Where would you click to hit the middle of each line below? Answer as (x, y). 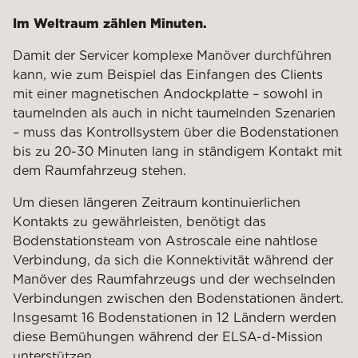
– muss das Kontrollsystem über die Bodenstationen (176, 132)
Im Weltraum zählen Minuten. (110, 23)
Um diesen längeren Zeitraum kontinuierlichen (157, 202)
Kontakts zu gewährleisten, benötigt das (139, 221)
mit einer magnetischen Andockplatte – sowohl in (168, 93)
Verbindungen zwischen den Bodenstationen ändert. (178, 298)
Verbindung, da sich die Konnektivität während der (173, 260)
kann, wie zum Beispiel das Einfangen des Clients (168, 74)
